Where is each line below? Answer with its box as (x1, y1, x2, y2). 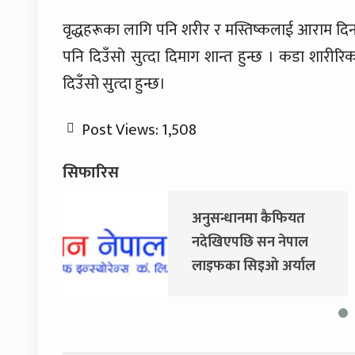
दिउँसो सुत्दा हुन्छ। (63, 71, 166, 97)
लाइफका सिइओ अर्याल (138, 254, 262, 278)
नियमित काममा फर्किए (138, 278, 258, 302)
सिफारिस (63, 159, 119, 186)
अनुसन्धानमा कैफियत (138, 207, 252, 231)
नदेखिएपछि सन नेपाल (138, 231, 255, 254)
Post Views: (82, 116, 158, 143)
